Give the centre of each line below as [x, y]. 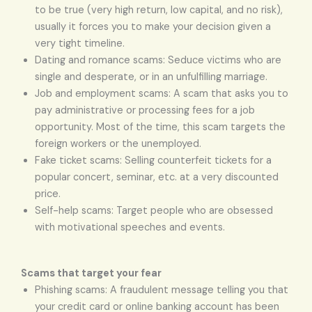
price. [48, 194]
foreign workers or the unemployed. [118, 143]
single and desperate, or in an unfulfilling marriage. [151, 77]
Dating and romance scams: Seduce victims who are [158, 60]
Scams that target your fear [91, 273]
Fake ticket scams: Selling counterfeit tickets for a [153, 160]
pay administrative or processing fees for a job [145, 110]
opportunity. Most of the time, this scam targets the [160, 127]
